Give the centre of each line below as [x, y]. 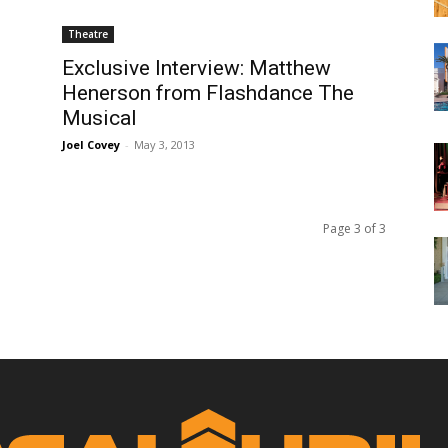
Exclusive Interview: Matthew [196, 68]
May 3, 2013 [164, 144]
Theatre [88, 34]
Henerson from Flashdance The [208, 93]
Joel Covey [91, 144]
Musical [99, 118]
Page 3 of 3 [354, 228]
